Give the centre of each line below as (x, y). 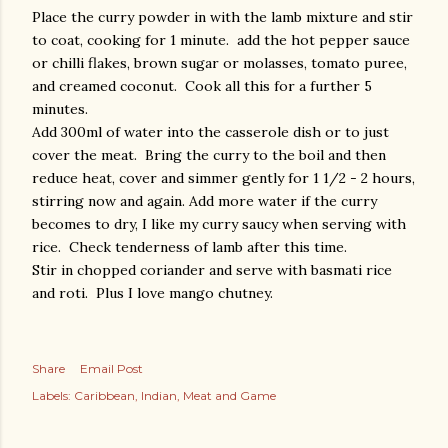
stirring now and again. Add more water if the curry (204, 201)
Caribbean (104, 395)
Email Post (111, 368)
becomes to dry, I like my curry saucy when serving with (219, 224)
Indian (159, 395)
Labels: (51, 395)
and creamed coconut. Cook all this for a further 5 (202, 86)
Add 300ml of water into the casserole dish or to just (210, 132)
